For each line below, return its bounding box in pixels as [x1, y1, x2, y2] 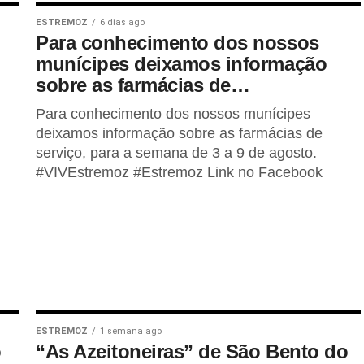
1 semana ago [100, 326, 162, 336]
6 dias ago [100, 17, 145, 28]
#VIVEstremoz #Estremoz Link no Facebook [36, 164, 323, 180]
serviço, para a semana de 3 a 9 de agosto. [36, 145, 317, 161]
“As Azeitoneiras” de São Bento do [36, 340, 349, 362]
